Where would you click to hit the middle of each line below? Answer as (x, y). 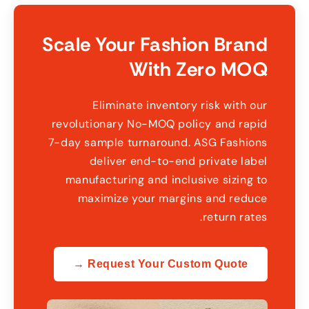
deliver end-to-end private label (182, 161)
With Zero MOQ (201, 70)
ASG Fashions (234, 143)
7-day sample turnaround (121, 143)
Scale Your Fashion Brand (158, 45)
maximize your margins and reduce (176, 199)
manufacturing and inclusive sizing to (170, 180)
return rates (238, 217)
